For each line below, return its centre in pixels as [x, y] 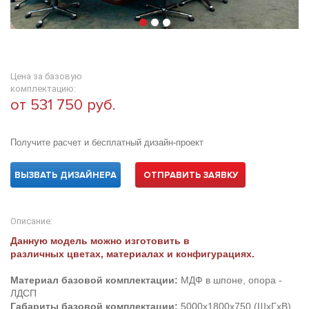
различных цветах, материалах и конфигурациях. [132, 254]
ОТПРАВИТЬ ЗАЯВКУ [190, 175]
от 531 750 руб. [63, 105]
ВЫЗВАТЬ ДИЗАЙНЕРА [66, 175]
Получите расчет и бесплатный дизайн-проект [107, 142]
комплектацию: [43, 89]
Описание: [31, 221]
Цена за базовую [46, 76]
